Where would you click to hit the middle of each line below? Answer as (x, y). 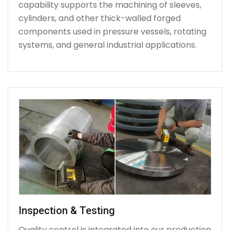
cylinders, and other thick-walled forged (100, 18)
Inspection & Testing (67, 211)
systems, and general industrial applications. (108, 45)
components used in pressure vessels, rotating (112, 31)
